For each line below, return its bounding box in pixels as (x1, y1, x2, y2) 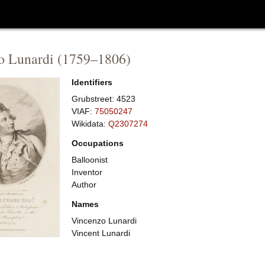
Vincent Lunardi (72, 228, 131, 238)
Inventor (72, 167, 103, 177)
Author (72, 180, 97, 189)
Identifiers (72, 77, 113, 87)
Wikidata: (72, 119, 109, 128)
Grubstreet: (72, 94, 117, 104)
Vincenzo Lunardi (72, 216, 137, 225)
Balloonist (72, 155, 108, 164)
